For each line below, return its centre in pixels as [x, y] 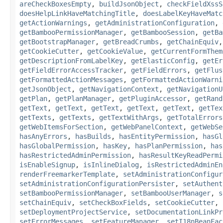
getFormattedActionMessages [71, 79]
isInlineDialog [111, 165]
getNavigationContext [119, 89]
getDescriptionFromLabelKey [71, 60]
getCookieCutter [49, 51]
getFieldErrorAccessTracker [71, 70]
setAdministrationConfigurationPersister [97, 183]
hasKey [115, 146]
